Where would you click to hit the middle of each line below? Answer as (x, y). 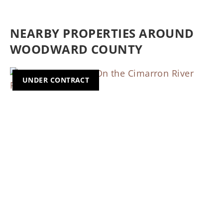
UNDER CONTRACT (56, 80)
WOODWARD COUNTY (76, 49)
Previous (43, 172)
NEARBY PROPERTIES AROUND (102, 33)
